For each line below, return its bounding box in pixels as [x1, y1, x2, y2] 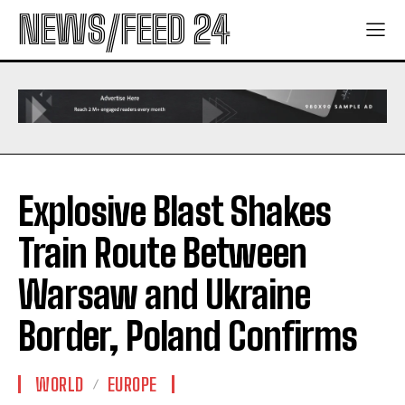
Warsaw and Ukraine [18, 272, 310, 318]
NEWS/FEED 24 [18, 7, 230, 52]
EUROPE [107, 373, 157, 396]
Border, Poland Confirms [18, 314, 357, 360]
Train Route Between [18, 231, 306, 277]
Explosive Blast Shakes [18, 189, 331, 235]
